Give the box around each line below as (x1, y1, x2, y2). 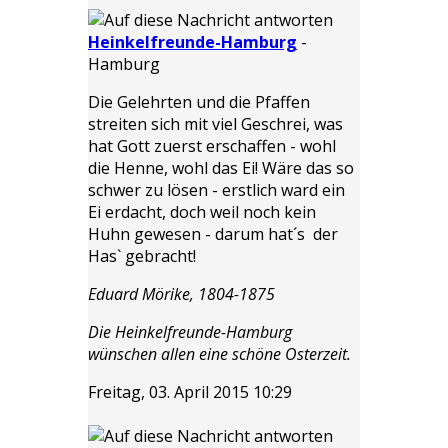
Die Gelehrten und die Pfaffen (88, 90, 310, 113)
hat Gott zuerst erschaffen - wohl (88, 134, 336, 157)
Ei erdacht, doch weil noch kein (88, 200, 316, 223)
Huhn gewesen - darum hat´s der (88, 222, 338, 245)
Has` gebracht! (88, 244, 196, 267)
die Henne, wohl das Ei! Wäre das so (88, 156, 354, 179)
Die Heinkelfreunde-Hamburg (88, 320, 292, 343)
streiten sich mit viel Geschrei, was (88, 112, 343, 135)
